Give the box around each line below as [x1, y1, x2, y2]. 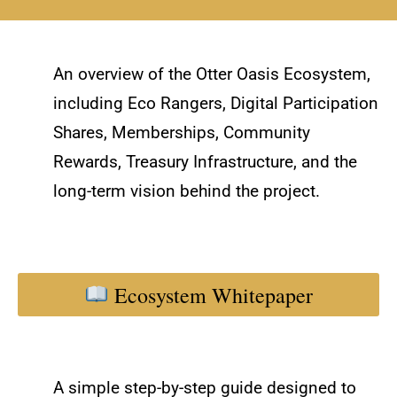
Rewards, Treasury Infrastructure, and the [53, 152, 357, 172]
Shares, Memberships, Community [53, 123, 310, 143]
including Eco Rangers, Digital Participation [53, 94, 378, 113]
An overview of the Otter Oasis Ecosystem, [53, 65, 370, 84]
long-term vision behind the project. [53, 182, 320, 201]
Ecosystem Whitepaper [108, 280, 313, 309]
